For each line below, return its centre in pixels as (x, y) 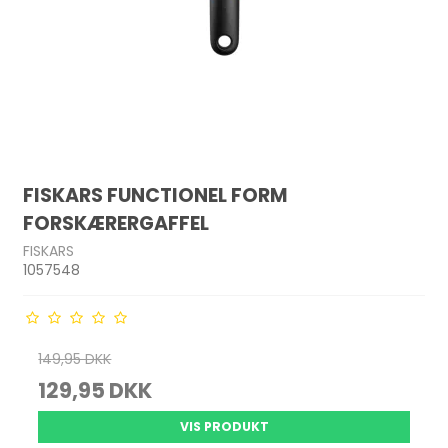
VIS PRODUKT (224, 426)
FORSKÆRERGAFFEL (116, 224)
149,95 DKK (75, 359)
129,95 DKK (95, 390)
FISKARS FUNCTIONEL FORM (156, 196)
